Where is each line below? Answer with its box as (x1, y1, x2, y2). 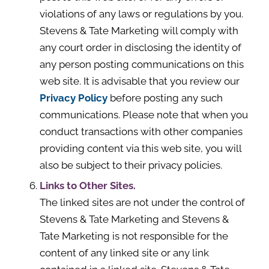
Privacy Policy (39, 92, 107, 104)
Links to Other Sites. (39, 180, 136, 192)
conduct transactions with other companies (39, 125, 243, 138)
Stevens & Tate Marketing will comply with (39, 25, 238, 37)
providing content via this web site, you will (39, 142, 241, 154)
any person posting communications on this (39, 58, 244, 70)
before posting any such (107, 92, 223, 104)
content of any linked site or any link (39, 247, 209, 259)
